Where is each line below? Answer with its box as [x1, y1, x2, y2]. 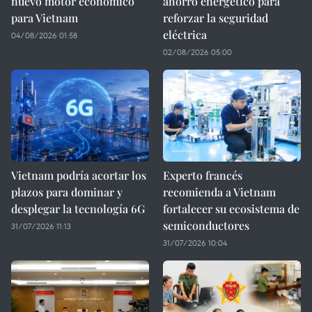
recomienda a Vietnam [163, 185, 276, 199]
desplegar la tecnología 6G [11, 201, 145, 216]
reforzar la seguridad [163, 10, 268, 25]
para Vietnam [11, 10, 78, 25]
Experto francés [163, 168, 242, 182]
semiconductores [163, 218, 249, 233]
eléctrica [163, 27, 207, 42]
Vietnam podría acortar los [11, 168, 146, 182]
